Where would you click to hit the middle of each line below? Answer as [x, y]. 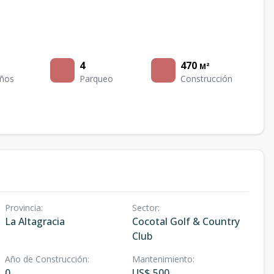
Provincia [23, 208]
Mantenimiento [162, 259]
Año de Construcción [46, 259]
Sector [145, 208]
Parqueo [97, 79]
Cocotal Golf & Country [186, 222]
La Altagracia [35, 222]
